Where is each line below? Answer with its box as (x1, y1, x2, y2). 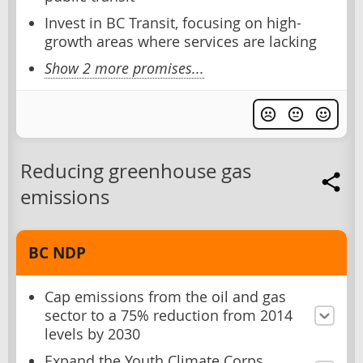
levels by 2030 (45, 325, 140, 344)
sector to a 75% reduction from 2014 (45, 306, 293, 326)
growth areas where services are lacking (45, 32, 317, 52)
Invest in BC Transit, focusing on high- (45, 14, 301, 33)
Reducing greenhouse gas (20, 158, 251, 185)
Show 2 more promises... (45, 59, 204, 79)
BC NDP (28, 242, 86, 264)
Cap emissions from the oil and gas (45, 288, 286, 307)
